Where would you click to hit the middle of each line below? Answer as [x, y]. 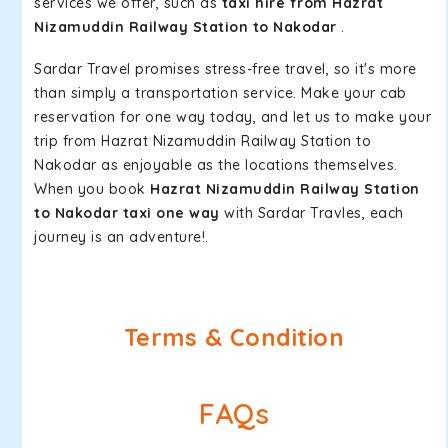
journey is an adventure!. [121, 237]
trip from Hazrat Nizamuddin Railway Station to [202, 141]
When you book [92, 189]
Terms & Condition [234, 337]
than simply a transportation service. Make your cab [220, 93]
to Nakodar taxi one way [127, 213]
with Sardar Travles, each [311, 213]
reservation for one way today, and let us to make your [232, 117]
